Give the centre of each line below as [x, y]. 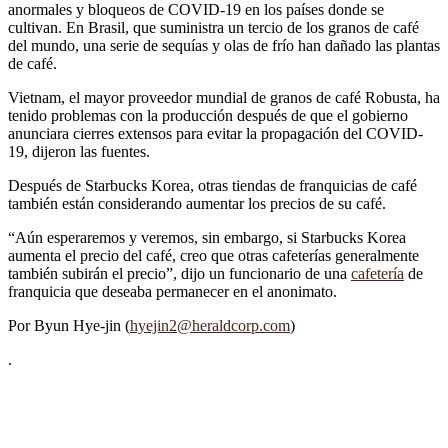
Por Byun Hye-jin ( [69, 326]
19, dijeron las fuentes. [79, 152]
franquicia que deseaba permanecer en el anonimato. [172, 292]
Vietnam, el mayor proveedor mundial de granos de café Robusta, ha [224, 98]
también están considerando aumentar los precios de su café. [197, 204]
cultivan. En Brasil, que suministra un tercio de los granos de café [213, 28]
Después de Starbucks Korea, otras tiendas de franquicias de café [212, 186]
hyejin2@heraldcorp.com [210, 326]
